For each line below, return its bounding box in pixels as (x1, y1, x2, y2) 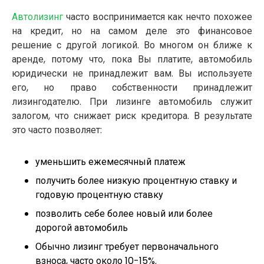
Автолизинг (12, 10, 63, 24)
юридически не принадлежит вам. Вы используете (12, 67, 252, 81)
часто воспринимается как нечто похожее (63, 10, 252, 24)
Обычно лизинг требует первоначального (35, 240, 219, 254)
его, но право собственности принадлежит (12, 81, 252, 95)
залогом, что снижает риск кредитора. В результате (12, 109, 252, 123)
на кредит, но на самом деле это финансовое (12, 24, 252, 38)
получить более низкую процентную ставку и (35, 174, 237, 188)
